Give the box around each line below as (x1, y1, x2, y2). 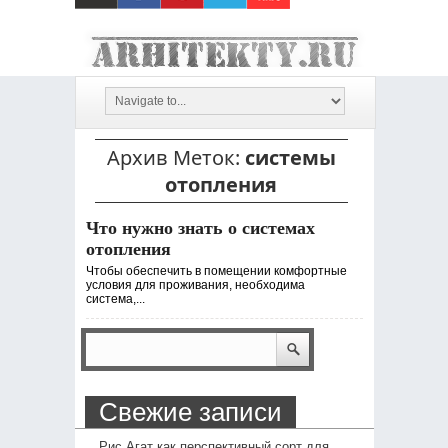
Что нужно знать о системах (85, 218, 315, 238)
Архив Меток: (106, 144, 245, 171)
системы (244, 144, 336, 171)
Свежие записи (98, 397, 282, 427)
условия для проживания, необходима (85, 278, 305, 292)
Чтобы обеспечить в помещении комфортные (85, 264, 347, 278)
